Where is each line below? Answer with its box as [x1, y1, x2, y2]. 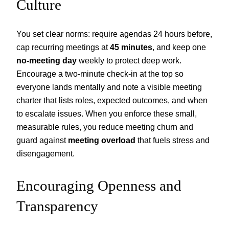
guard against [16, 135, 68, 145]
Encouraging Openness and [16, 177, 181, 194]
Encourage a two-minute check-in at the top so [16, 69, 184, 79]
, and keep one [152, 42, 206, 52]
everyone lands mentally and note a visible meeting [16, 82, 202, 92]
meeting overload [68, 135, 135, 145]
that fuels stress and [135, 135, 210, 145]
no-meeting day [16, 56, 77, 65]
